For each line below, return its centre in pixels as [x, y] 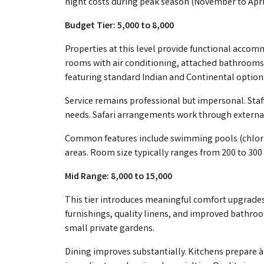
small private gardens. [110, 229]
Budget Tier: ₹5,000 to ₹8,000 [119, 26]
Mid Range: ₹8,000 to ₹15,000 [118, 177]
